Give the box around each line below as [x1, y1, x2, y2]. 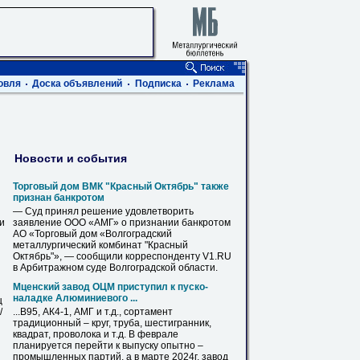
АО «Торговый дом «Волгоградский [13, 228, 172, 239]
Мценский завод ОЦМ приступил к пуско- [13, 281, 208, 292]
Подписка [135, 78, 182, 89]
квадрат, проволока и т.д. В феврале [13, 329, 178, 340]
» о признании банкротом [113, 217, 231, 228]
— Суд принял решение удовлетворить [13, 206, 194, 217]
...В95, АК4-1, [13, 306, 74, 317]
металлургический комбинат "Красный [13, 239, 188, 251]
